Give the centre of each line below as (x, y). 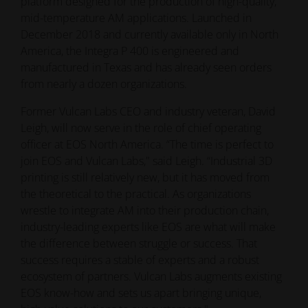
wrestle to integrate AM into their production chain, (145, 210)
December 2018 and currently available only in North (150, 34)
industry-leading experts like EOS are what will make (148, 227)
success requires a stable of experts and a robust (140, 260)
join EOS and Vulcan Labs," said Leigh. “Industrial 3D (147, 161)
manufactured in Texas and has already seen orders (146, 67)
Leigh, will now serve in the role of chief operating (141, 128)
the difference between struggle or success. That (139, 243)
